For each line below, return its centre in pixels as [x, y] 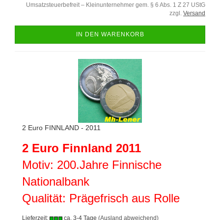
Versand [194, 13]
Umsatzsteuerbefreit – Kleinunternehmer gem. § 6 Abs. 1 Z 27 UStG [116, 5]
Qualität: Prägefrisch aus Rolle [101, 198]
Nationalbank [57, 181]
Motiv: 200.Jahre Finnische [92, 165]
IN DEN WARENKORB [110, 34]
